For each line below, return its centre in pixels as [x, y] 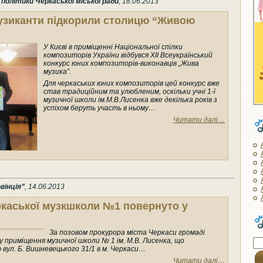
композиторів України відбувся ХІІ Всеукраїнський [128, 55]
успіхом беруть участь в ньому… [100, 108]
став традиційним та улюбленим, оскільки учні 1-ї [129, 92]
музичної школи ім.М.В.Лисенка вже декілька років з [130, 100]
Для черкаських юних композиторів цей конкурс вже [131, 84]
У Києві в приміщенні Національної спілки [113, 47]
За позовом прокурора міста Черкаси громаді [127, 232]
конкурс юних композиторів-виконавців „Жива [121, 64]
